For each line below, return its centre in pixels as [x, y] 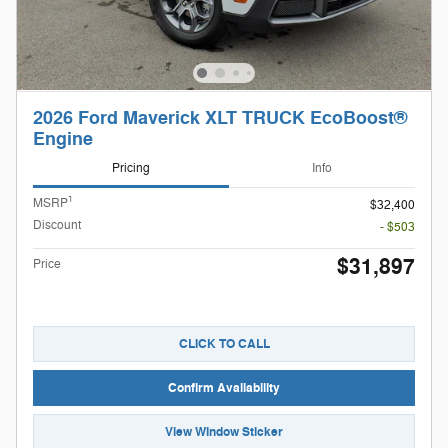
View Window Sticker [224, 432]
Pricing [131, 168]
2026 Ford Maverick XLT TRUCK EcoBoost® [220, 118]
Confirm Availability [224, 387]
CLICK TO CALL [224, 343]
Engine [63, 139]
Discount [57, 224]
